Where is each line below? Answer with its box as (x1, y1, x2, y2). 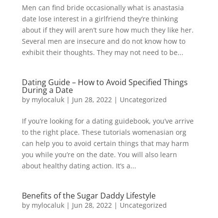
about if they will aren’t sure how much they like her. (21, 25, 194, 35)
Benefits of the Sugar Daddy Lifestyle (21, 190, 156, 201)
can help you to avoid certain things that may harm (21, 139, 189, 148)
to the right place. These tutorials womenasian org (21, 127, 186, 137)
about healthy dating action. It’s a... (21, 161, 136, 170)
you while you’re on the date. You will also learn (21, 150, 177, 159)
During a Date (21, 85, 73, 95)
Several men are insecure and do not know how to (21, 36, 185, 46)
